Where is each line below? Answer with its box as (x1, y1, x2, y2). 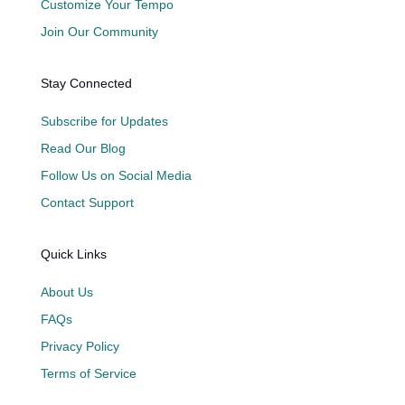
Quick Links (40, 246, 107, 261)
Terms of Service (40, 365, 137, 381)
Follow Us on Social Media (40, 167, 192, 183)
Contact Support (40, 194, 134, 210)
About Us (40, 284, 93, 299)
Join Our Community (40, 24, 158, 39)
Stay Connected (40, 75, 132, 90)
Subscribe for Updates (40, 113, 168, 128)
